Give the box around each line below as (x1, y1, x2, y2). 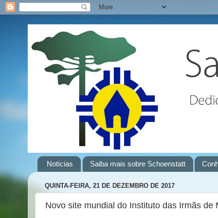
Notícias (46, 160, 73, 168)
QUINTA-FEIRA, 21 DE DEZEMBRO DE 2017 (45, 182, 175, 190)
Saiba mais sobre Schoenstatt (90, 160, 185, 168)
